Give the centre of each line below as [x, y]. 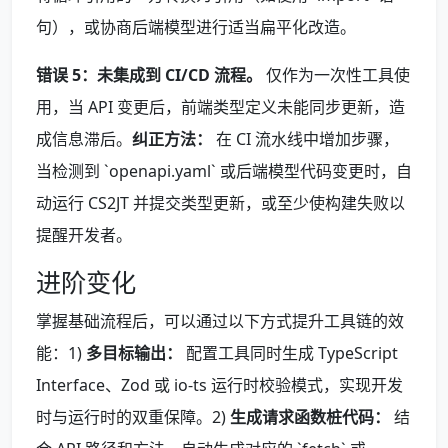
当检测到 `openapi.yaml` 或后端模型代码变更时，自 [224, 171]
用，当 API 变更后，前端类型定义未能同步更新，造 [220, 107]
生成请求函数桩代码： [310, 417]
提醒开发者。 [84, 235]
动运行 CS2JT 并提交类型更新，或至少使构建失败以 [220, 203]
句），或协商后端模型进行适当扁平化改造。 [196, 27]
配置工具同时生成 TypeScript [290, 353]
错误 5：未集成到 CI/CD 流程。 [149, 75]
